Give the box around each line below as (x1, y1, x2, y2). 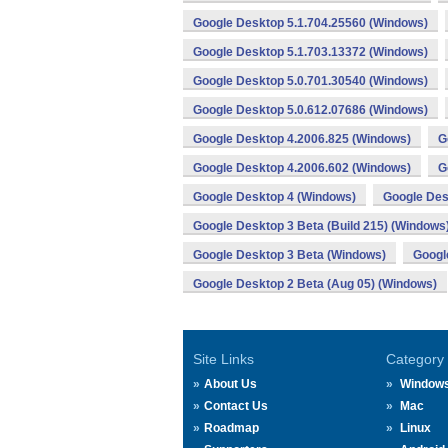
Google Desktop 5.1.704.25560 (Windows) (193, 16, 428, 30)
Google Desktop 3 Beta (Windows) (193, 248, 386, 262)
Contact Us (204, 399, 268, 413)
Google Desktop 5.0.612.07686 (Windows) (193, 103, 428, 117)
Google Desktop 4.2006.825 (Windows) (193, 132, 411, 146)
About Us (204, 377, 257, 391)
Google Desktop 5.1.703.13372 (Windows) (193, 45, 428, 59)
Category (385, 351, 444, 367)
